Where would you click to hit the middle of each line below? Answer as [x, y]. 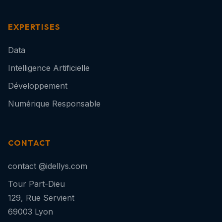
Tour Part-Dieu [36, 184]
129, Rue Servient [41, 197]
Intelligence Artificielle [49, 68]
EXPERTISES [34, 27]
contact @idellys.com [48, 166]
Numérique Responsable [54, 103]
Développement [38, 85]
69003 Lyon [30, 211]
